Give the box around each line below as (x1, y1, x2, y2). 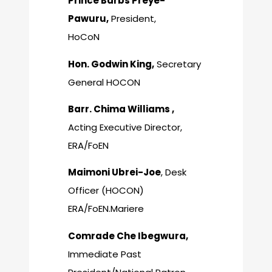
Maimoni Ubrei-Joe (68, 166, 161, 179)
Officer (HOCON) (68, 184, 144, 197)
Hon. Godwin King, (68, 57, 154, 70)
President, (109, 12, 156, 25)
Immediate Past (68, 247, 141, 260)
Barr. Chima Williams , (68, 102, 174, 115)
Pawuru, (68, 12, 109, 25)
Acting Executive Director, (68, 120, 182, 134)
